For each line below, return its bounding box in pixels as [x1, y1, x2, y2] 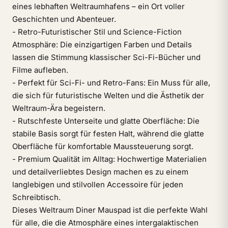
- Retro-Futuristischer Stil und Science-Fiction [12, 27, 182, 37]
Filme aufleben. [12, 65, 68, 75]
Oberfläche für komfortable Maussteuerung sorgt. [12, 141, 193, 151]
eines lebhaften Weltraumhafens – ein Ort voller [12, 2, 185, 11]
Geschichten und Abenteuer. [12, 14, 116, 24]
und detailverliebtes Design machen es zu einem [12, 167, 188, 177]
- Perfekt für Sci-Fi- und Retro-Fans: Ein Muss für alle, [12, 78, 210, 88]
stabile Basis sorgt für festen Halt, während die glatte [12, 129, 204, 138]
